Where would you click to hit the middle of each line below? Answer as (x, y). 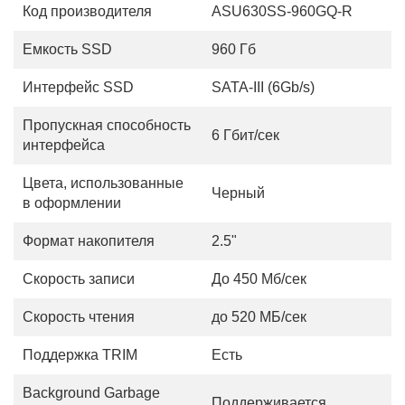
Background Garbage (91, 393)
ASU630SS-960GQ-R (282, 11)
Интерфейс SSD (78, 87)
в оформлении (72, 203)
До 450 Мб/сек (259, 279)
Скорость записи (79, 279)
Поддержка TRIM (80, 355)
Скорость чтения (79, 317)
